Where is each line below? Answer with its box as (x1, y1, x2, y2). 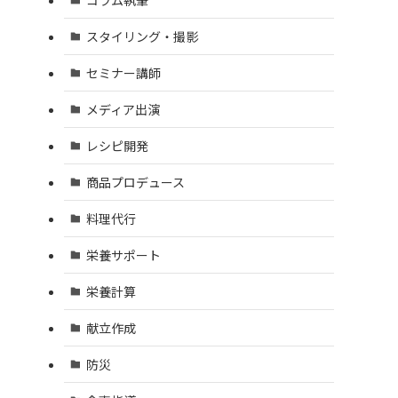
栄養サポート (85, 245, 161, 264)
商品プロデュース (85, 172, 185, 191)
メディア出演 (85, 99, 160, 118)
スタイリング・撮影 (85, 27, 198, 45)
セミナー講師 (85, 63, 161, 82)
